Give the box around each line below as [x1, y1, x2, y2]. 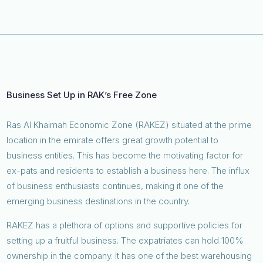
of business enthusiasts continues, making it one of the [6, 180, 224, 191]
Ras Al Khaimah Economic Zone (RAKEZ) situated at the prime [6, 119, 252, 130]
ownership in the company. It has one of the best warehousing [6, 249, 252, 261]
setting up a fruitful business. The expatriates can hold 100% [6, 234, 244, 246]
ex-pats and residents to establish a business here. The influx [6, 164, 250, 176]
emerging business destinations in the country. [6, 195, 193, 207]
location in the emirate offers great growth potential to [6, 134, 219, 146]
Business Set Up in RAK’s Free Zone [6, 89, 157, 100]
